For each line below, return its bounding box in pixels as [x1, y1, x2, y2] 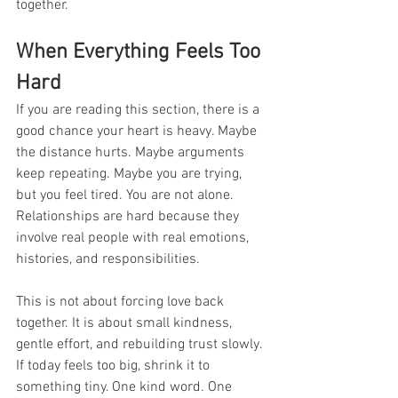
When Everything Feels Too [16, 39, 266, 65]
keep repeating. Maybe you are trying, [16, 164, 245, 183]
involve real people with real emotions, [16, 228, 252, 247]
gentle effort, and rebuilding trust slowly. [16, 335, 266, 354]
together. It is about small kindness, [16, 314, 235, 332]
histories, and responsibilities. [16, 250, 200, 268]
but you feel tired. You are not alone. [16, 186, 237, 204]
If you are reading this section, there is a [16, 100, 263, 119]
